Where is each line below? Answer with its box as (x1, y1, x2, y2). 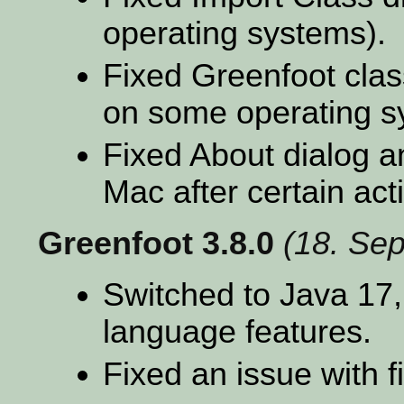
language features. (103, 313, 372, 350)
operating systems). (103, 14, 386, 51)
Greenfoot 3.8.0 (38, 225, 274, 262)
